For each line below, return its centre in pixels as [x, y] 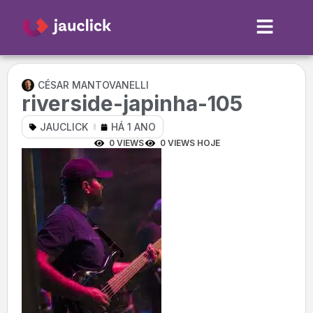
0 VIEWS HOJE [190, 143]
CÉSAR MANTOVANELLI [93, 85]
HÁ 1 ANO [133, 127]
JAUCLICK [64, 127]
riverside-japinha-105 [132, 103]
